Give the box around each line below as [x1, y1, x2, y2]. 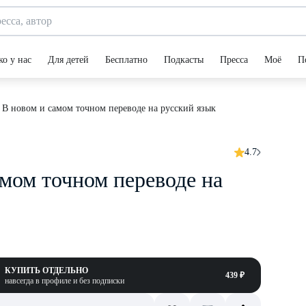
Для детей [48, 55, 89, 65]
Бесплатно [105, 55, 148, 65]
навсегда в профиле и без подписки [5, 276, 124, 286]
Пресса [220, 55, 248, 65]
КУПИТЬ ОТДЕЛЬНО [5, 266, 88, 275]
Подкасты [164, 55, 204, 65]
